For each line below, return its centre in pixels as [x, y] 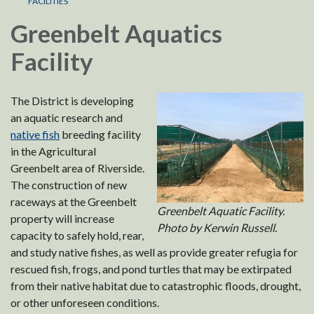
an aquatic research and [67, 118]
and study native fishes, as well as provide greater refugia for [154, 252]
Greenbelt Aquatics [116, 33]
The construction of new [69, 185]
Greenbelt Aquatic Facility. [221, 211]
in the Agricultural [53, 151]
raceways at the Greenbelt [74, 202]
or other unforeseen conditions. [85, 303]
